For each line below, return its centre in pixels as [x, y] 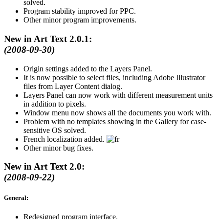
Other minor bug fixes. [58, 148]
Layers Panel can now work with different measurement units [118, 95]
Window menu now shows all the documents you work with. [117, 112]
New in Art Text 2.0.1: [48, 39]
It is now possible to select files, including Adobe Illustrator [114, 77]
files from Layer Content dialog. [73, 86]
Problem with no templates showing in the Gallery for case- [115, 121]
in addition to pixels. [55, 104]
